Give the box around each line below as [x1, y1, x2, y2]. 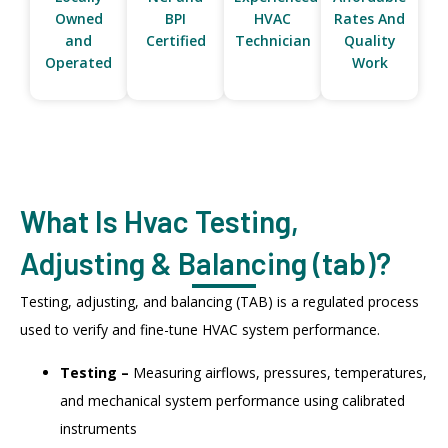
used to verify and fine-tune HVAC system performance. [20, 320, 380, 340]
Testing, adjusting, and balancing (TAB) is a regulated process [20, 292, 419, 312]
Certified [145, 31, 206, 51]
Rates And [334, 9, 405, 29]
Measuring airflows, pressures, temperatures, [129, 362, 427, 382]
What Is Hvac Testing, [20, 203, 299, 240]
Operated [45, 53, 112, 73]
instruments [60, 418, 137, 438]
